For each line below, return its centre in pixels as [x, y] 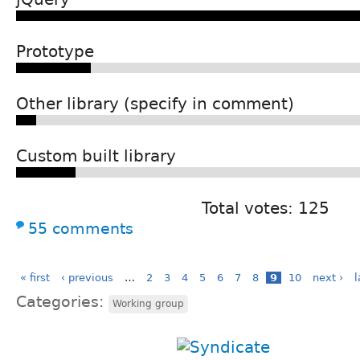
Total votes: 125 [265, 209]
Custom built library [96, 156]
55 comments [81, 229]
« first [35, 278]
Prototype [55, 52]
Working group [148, 304]
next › [328, 278]
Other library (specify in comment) [155, 104]
